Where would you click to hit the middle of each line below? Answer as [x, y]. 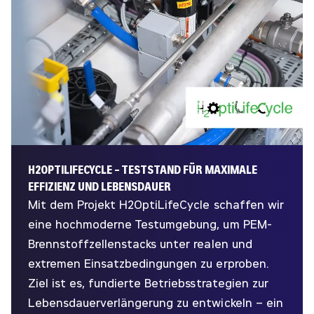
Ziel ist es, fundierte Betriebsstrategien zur [148, 283]
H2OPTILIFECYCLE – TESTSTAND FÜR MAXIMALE [143, 170]
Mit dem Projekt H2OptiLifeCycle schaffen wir [156, 205]
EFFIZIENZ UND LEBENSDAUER [100, 186]
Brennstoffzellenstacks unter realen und [140, 244]
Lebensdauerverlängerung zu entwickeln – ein [156, 303]
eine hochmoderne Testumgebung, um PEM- [150, 224]
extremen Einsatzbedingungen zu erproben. [149, 264]
